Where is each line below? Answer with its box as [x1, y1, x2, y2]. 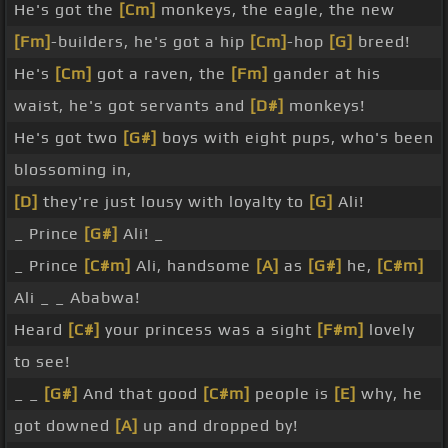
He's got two [14, 128, 123, 148]
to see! [14, 352, 70, 372]
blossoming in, [14, 160, 132, 180]
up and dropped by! [138, 416, 298, 436]
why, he [356, 384, 423, 404]
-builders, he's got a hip [51, 32, 250, 52]
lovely [364, 320, 415, 340]
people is [250, 384, 334, 404]
